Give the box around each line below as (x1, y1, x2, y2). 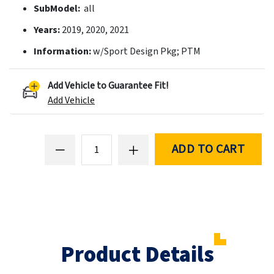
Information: (34, 44, 93, 58)
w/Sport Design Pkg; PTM (93, 44, 201, 58)
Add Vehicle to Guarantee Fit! (48, 78, 168, 92)
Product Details (60, 239, 214, 271)
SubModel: (34, 1, 82, 15)
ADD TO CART (171, 141, 245, 158)
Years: (34, 23, 62, 37)
